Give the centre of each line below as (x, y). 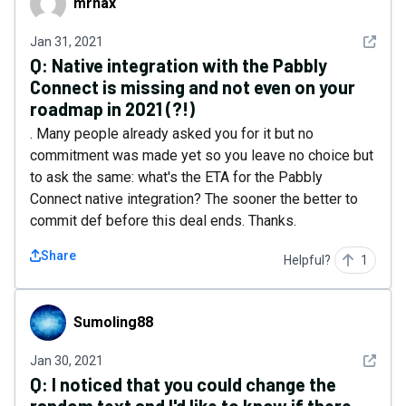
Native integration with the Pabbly (189, 65)
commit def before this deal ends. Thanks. (163, 221)
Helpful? (307, 260)
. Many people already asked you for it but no (172, 134)
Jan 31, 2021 (67, 42)
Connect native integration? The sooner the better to (194, 199)
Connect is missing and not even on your (193, 87)
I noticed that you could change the (194, 384)
